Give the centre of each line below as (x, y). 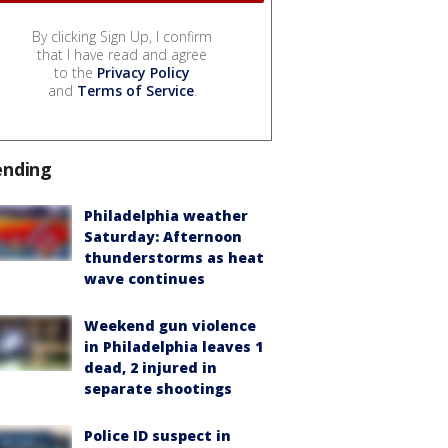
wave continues (144, 278)
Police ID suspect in (157, 435)
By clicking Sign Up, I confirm (122, 36)
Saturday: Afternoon (163, 236)
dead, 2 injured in (150, 367)
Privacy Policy (143, 72)
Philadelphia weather (166, 215)
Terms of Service (135, 90)
